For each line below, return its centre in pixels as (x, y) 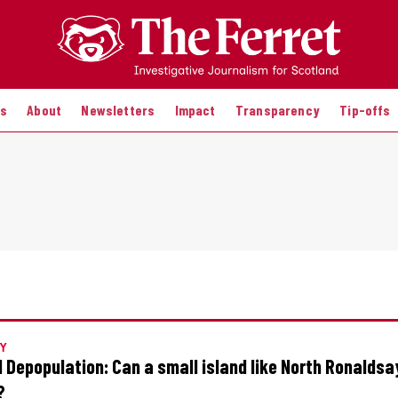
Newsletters (118, 109)
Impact (195, 109)
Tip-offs (365, 109)
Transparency (277, 109)
